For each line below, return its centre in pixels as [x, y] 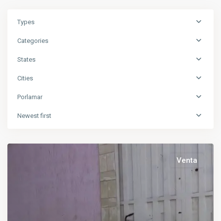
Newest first [34, 116]
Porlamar [30, 97]
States [26, 59]
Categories [33, 41]
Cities [25, 78]
